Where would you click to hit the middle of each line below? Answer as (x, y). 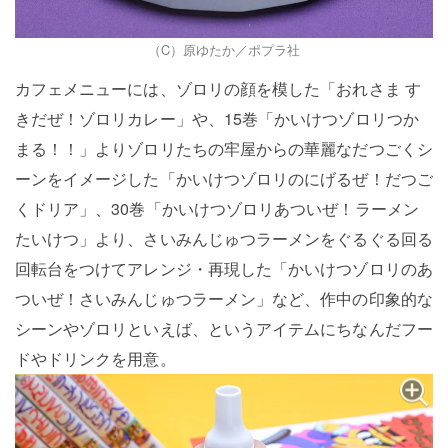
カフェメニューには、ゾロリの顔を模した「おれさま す (217, 89)
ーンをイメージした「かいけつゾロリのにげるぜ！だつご (223, 179)
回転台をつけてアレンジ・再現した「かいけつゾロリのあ (223, 269)
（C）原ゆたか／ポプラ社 (224, 50)
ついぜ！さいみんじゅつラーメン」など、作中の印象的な (223, 299)
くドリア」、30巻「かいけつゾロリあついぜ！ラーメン (216, 209)
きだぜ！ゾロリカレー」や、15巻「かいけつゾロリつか (216, 119)
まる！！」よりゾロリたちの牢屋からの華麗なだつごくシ (223, 149)
